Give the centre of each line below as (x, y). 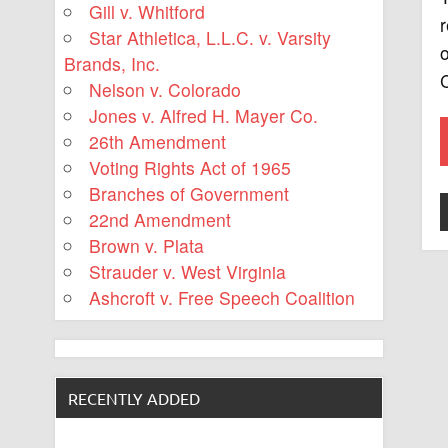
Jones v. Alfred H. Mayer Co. (204, 116)
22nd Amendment (160, 220)
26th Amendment (158, 142)
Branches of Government (189, 194)
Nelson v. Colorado (165, 90)
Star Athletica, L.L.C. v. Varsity (210, 38)
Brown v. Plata (147, 246)
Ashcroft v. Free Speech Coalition (222, 298)
